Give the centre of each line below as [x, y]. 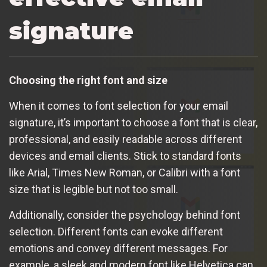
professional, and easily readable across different [125, 139]
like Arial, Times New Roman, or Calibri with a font [125, 173]
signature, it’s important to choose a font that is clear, [133, 122]
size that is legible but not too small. [94, 189]
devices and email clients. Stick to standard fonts [125, 156]
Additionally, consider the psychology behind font [125, 215]
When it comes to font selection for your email [119, 106]
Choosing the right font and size [88, 80]
